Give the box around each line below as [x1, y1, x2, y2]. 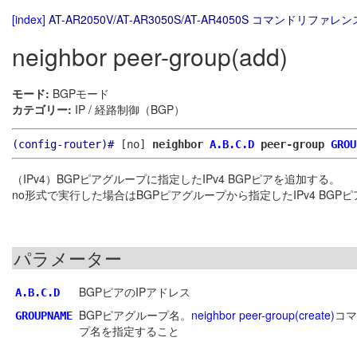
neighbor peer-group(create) [191, 307, 335, 324]
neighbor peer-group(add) [12, 39, 288, 74]
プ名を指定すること [79, 323, 179, 339]
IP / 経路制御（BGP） [72, 101, 185, 118]
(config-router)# [12, 138, 114, 151]
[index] [12, 11, 45, 27]
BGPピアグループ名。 [79, 307, 191, 324]
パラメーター [14, 245, 122, 271]
